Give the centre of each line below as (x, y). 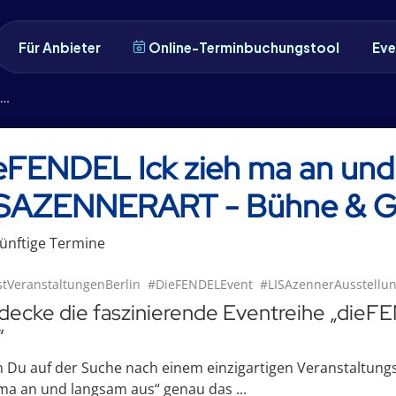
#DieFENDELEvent (200, 284)
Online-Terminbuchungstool (244, 47)
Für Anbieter (60, 47)
